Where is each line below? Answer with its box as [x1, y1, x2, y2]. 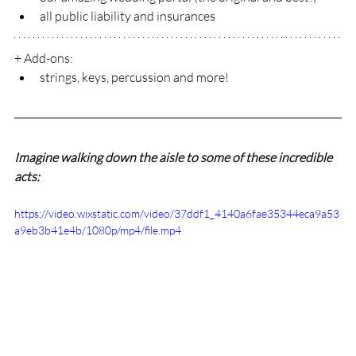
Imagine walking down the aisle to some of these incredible [14, 149, 335, 166]
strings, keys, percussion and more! [40, 69, 229, 86]
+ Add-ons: [14, 50, 73, 67]
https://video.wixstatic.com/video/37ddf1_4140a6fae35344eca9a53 [14, 207, 339, 221]
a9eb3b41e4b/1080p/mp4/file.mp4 [14, 223, 181, 238]
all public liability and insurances [40, 8, 215, 25]
